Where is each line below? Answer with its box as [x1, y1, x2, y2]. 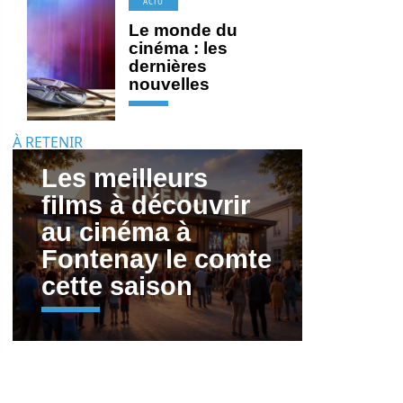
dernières [129, 57, 207, 76]
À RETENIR [13, 132, 83, 152]
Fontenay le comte [41, 244, 272, 273]
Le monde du [129, 21, 237, 40]
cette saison [41, 271, 193, 300]
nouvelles [129, 75, 210, 94]
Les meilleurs [41, 163, 208, 193]
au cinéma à [41, 217, 191, 246]
